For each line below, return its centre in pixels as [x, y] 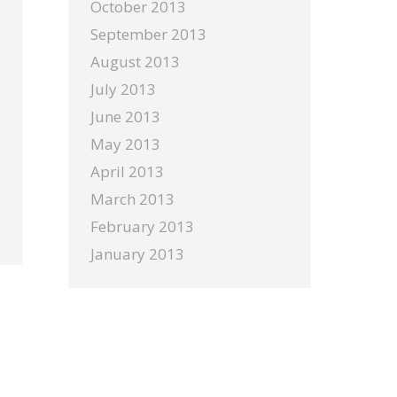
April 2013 [127, 171]
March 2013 [132, 199]
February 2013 [142, 226]
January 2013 [137, 254]
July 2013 [123, 89]
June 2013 [125, 117]
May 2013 [125, 144]
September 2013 [148, 34]
